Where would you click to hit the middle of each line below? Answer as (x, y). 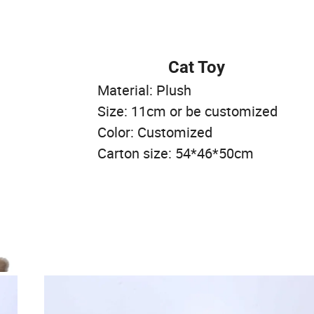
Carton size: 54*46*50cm (142, 153)
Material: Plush (111, 90)
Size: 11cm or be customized (154, 111)
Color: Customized (122, 132)
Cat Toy (196, 67)
